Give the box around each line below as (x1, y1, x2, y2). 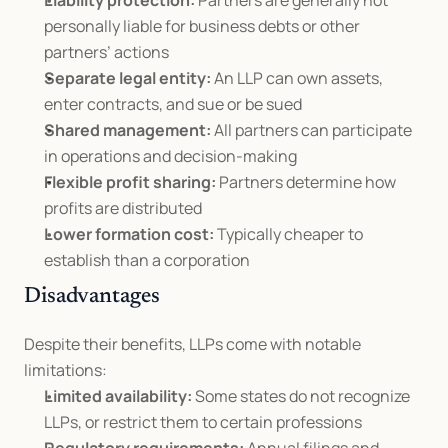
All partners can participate (211, 119, 412, 141)
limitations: (24, 359, 107, 381)
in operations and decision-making (44, 145, 297, 167)
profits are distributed (44, 197, 202, 219)
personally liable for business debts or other (44, 15, 360, 37)
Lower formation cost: (44, 223, 214, 245)
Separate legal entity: (44, 67, 211, 89)
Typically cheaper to (214, 223, 363, 245)
